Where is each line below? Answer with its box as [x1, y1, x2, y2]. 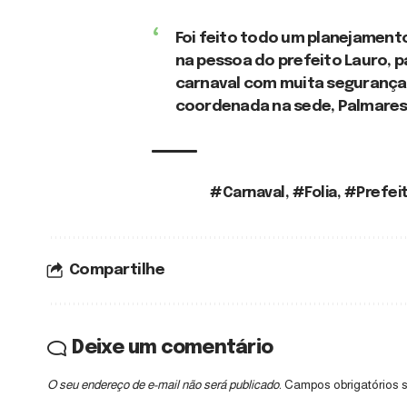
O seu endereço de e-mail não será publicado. [47, 377, 282, 392]
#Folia [292, 184, 337, 201]
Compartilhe [68, 262, 165, 278]
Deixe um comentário [72, 337, 273, 358]
